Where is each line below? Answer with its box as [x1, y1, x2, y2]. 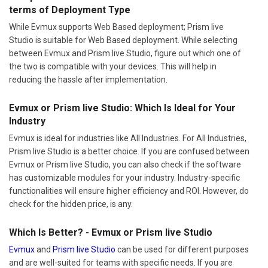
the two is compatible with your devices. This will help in [9, 62, 217, 72]
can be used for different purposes [115, 245, 249, 255]
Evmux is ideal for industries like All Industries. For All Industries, [9, 133, 246, 144]
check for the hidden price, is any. [9, 199, 133, 209]
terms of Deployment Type [9, 4, 130, 16]
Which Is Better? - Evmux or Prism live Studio [9, 227, 212, 239]
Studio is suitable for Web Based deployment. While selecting [9, 35, 237, 45]
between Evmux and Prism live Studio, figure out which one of [9, 48, 241, 59]
